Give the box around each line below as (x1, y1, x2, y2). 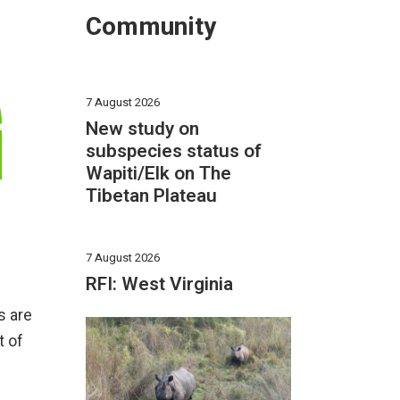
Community (86, 9, 216, 46)
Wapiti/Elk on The (86, 159, 231, 187)
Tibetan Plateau (86, 181, 217, 210)
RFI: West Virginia (86, 270, 233, 298)
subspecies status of (86, 137, 262, 165)
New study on (86, 114, 199, 143)
